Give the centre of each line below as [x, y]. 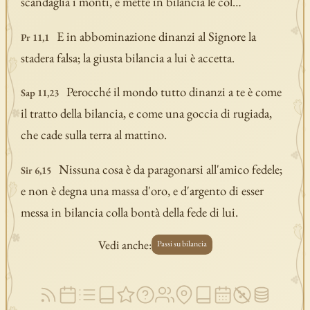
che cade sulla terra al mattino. [93, 135]
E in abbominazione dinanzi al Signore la [156, 36]
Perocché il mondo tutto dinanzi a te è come [174, 92]
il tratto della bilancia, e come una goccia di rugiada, [146, 113]
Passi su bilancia [182, 243]
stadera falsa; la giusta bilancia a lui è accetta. [127, 57]
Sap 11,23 [39, 93]
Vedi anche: [125, 245]
